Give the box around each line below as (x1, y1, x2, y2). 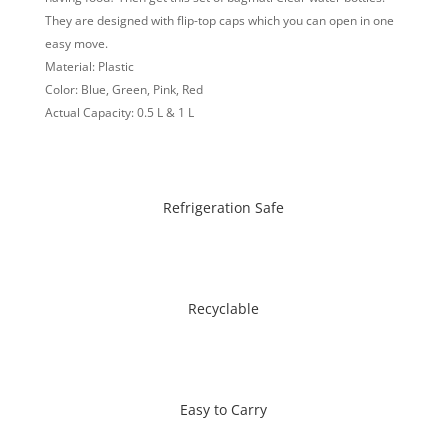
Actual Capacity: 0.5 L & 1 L (44, 103, 194, 121)
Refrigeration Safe (163, 197, 285, 217)
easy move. (44, 34, 108, 52)
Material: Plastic (44, 57, 134, 75)
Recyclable (188, 298, 260, 318)
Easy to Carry (180, 399, 268, 419)
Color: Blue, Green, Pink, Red (44, 80, 203, 98)
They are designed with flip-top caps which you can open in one (44, 11, 394, 29)
